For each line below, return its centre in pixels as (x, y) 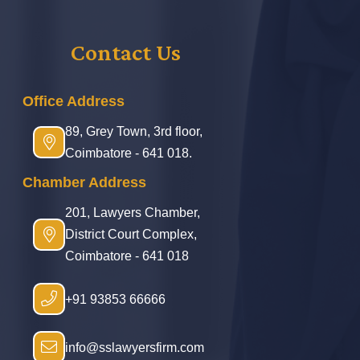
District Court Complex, (131, 234)
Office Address (74, 101)
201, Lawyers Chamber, (133, 213)
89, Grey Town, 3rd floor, (134, 131)
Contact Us (125, 52)
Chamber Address (84, 182)
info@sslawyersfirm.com (135, 347)
